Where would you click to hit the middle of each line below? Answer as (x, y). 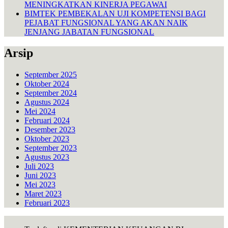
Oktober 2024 (47, 84)
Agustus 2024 (47, 102)
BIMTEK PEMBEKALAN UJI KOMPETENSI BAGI (115, 13)
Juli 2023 (39, 166)
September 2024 (51, 93)
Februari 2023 (47, 203)
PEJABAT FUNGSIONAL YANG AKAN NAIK (106, 22)
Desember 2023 (50, 130)
